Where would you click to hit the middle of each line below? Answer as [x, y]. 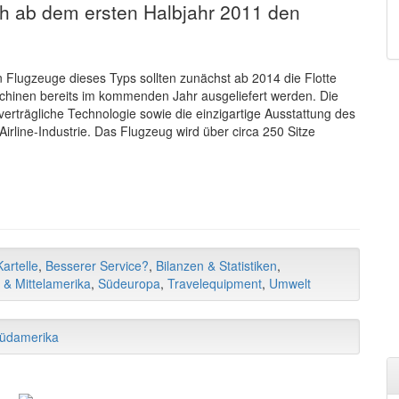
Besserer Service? [97, 265]
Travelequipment [215, 283]
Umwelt [290, 283]
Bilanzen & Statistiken [216, 265]
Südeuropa [129, 283]
